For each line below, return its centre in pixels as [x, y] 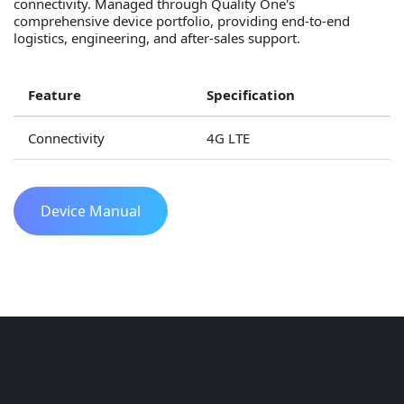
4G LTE [228, 138]
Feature [55, 95]
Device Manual [91, 211]
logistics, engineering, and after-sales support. [157, 38]
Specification [251, 95]
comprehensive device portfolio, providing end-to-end [182, 21]
